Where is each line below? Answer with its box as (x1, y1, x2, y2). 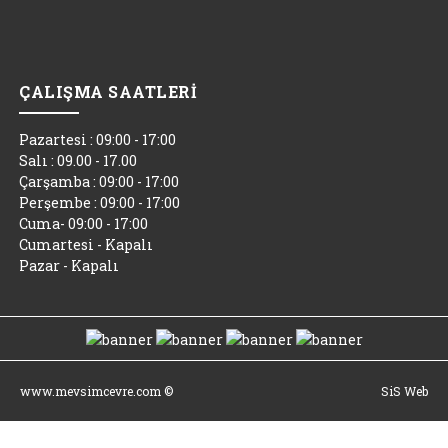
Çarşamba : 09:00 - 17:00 (19, 171, 180, 191)
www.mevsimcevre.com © (20, 382, 173, 399)
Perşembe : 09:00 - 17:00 (19, 192, 181, 212)
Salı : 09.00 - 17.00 (19, 150, 138, 170)
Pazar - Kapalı (19, 255, 120, 275)
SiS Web (381, 382, 428, 399)
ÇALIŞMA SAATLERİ (19, 80, 198, 102)
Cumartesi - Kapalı (19, 234, 154, 254)
